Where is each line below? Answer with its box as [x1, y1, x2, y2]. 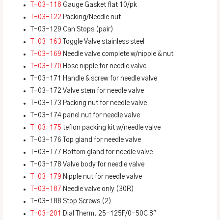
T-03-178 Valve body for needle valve [30, 161, 145, 168]
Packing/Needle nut [61, 13, 121, 21]
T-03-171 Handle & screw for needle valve [30, 75, 158, 82]
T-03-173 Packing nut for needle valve [30, 99, 147, 107]
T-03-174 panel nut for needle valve [30, 111, 140, 119]
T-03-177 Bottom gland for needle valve [30, 148, 153, 156]
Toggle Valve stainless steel [61, 38, 145, 45]
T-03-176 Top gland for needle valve [30, 136, 141, 143]
